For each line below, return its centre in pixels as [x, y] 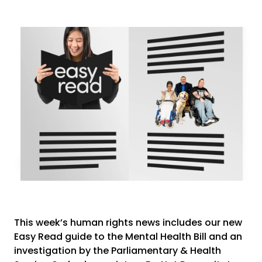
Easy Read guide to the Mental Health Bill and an [128, 237]
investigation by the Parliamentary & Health [118, 251]
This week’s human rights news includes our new [128, 223]
